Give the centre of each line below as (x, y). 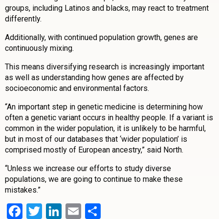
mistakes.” (23, 190)
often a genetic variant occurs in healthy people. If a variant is (109, 118)
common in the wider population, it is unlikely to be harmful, (105, 129)
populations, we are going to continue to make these (94, 179)
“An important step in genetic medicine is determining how (104, 107)
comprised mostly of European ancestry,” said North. (94, 150)
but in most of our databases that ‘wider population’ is (96, 139)
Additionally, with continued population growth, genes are (101, 38)
